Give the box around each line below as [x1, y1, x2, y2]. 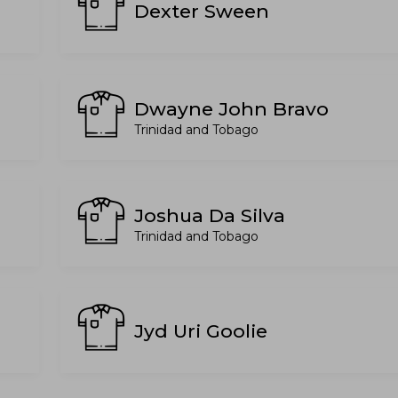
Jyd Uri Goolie [134, 319, 267, 342]
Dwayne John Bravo [134, 98, 329, 120]
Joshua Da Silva [134, 204, 285, 227]
